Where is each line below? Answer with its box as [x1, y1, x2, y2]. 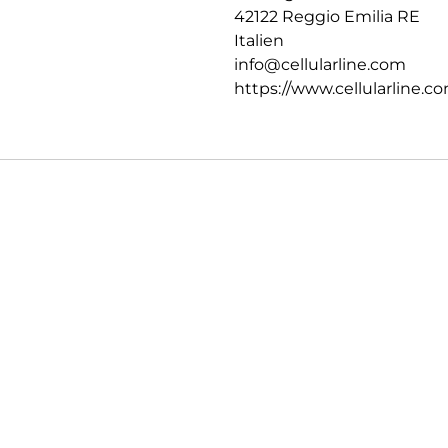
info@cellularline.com [234, 54, 406, 74]
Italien [234, 30, 284, 50]
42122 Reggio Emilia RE [234, 6, 420, 26]
